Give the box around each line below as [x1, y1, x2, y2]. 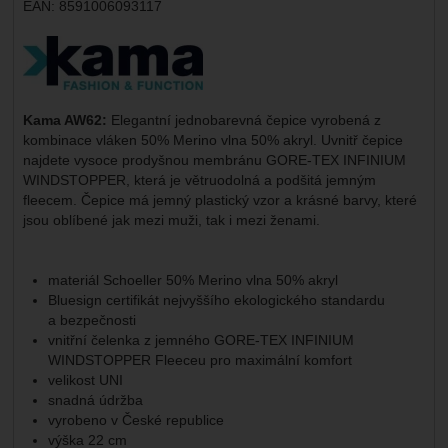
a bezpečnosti [47, 311, 136, 328]
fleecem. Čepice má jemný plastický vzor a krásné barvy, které [22, 191, 417, 208]
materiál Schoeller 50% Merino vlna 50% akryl [47, 271, 338, 288]
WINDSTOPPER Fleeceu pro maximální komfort [47, 351, 352, 368]
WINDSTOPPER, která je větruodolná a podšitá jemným [22, 171, 376, 188]
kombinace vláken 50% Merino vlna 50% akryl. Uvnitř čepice [22, 131, 403, 148]
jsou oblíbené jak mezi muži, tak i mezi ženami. [22, 211, 324, 228]
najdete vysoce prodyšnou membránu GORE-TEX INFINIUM [22, 151, 406, 168]
